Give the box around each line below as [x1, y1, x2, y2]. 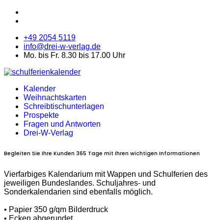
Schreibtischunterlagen [24, 102, 104, 110]
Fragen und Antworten [24, 120, 101, 128]
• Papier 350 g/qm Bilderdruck [4, 205, 108, 214]
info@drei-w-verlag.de [24, 42, 101, 51]
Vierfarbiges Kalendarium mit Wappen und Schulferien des [4, 169, 208, 178]
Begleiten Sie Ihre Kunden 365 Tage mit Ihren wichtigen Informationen [4, 149, 200, 157]
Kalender [24, 84, 55, 93]
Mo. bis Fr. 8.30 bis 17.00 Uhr [24, 51, 125, 59]
